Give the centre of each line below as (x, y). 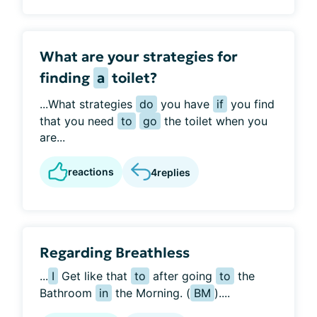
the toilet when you (214, 121)
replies (174, 172)
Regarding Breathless (115, 253)
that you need (79, 121)
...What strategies (88, 104)
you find (251, 104)
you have (185, 104)
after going (183, 276)
